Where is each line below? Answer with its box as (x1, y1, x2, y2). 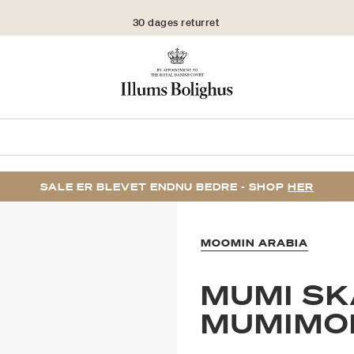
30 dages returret (132, 11, 220, 24)
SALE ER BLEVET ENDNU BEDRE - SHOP (40, 180, 288, 194)
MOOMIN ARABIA (201, 236, 308, 250)
